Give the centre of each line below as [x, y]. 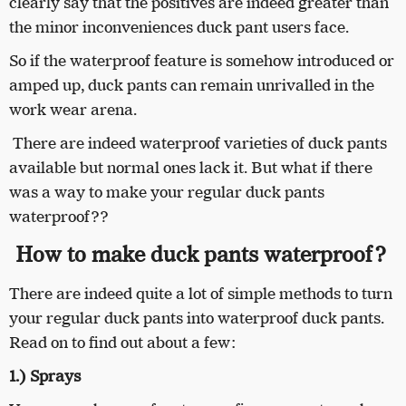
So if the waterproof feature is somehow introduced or [202, 61]
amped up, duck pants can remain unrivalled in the [192, 86]
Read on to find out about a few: [125, 343]
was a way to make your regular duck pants [167, 193]
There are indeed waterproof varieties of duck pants [198, 144]
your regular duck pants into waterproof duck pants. [197, 319]
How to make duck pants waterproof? [203, 256]
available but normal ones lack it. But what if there [191, 168]
